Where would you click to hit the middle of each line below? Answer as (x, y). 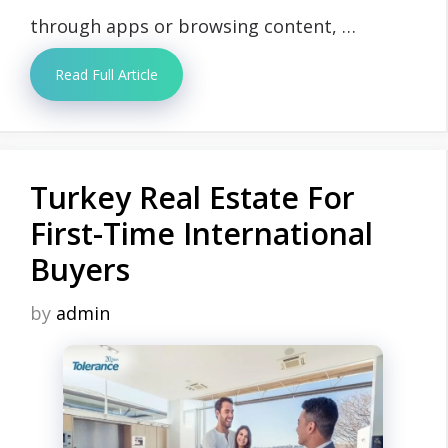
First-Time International (201, 233)
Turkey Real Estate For (192, 197)
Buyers (80, 269)
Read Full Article (106, 74)
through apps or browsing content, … (193, 25)
